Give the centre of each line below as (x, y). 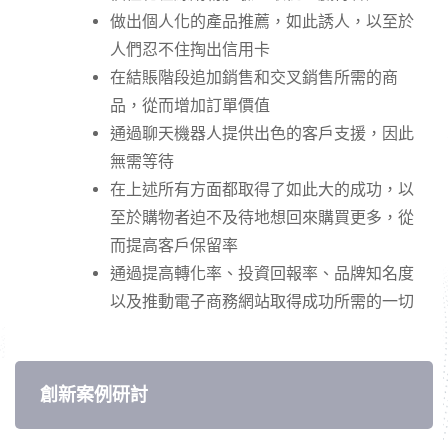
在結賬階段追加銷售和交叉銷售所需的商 (254, 77)
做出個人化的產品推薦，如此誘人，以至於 (262, 21)
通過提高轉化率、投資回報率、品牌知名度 (262, 273)
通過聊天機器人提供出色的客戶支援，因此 (262, 133)
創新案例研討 (94, 394)
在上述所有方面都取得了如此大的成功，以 (262, 189)
